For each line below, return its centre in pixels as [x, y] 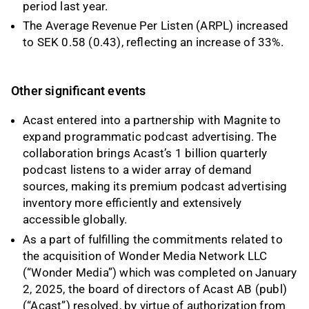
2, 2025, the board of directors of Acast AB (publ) [155, 289]
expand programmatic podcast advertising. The [150, 137]
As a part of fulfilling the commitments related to [153, 239]
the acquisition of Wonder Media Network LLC [145, 256]
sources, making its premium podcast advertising [155, 187]
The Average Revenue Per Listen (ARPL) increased [156, 26]
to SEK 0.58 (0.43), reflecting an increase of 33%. [153, 42]
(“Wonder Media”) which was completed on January [160, 272]
